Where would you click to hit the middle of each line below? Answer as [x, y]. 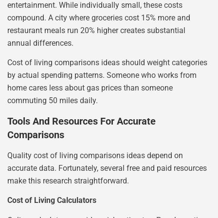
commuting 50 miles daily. [53, 101]
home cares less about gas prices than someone [90, 88]
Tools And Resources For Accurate [82, 121]
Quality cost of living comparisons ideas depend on [95, 155]
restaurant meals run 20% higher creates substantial [96, 30]
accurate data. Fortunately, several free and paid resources [107, 168]
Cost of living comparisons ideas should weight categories [107, 63]
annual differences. [40, 43]
